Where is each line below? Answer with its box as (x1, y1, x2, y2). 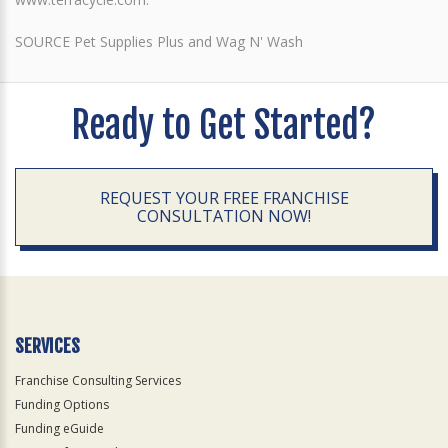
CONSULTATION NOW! (137, 204, 311, 227)
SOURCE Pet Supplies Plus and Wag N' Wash (15, 31, 303, 51)
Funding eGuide (15, 419, 104, 437)
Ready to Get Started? (72, 102, 376, 148)
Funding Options (15, 395, 109, 413)
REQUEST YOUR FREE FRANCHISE (99, 186, 349, 209)
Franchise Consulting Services (15, 371, 181, 389)
